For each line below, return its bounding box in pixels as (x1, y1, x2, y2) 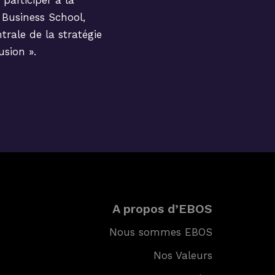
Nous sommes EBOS (109, 226, 212, 238)
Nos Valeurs (153, 249, 212, 261)
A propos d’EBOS (112, 201, 212, 216)
